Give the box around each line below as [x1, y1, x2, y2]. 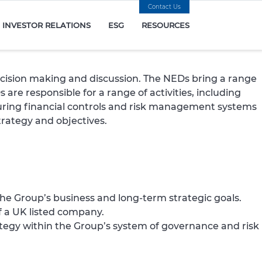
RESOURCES [141, 20, 189, 30]
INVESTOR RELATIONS [2, 20, 91, 30]
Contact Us [148, 3, 181, 11]
